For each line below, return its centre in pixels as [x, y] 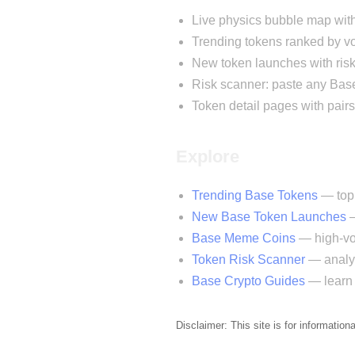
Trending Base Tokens [255, 195]
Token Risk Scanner [248, 259]
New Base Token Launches [269, 216]
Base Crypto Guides [248, 281]
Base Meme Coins [244, 238]
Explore [208, 156]
